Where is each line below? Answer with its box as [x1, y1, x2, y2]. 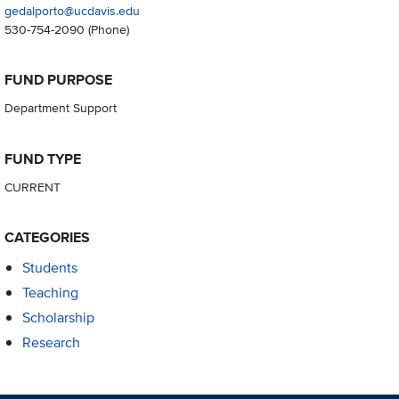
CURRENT [4, 176, 61, 196]
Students [21, 256, 77, 278]
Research [21, 332, 80, 354]
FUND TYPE [4, 148, 81, 169]
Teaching [21, 281, 78, 303]
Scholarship [21, 307, 94, 329]
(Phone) [84, 20, 129, 39]
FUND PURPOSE [4, 69, 112, 91]
